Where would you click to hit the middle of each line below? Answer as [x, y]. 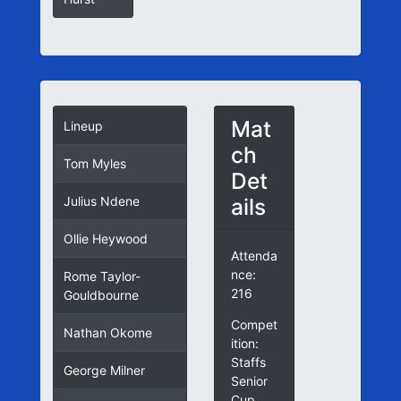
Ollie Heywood [105, 239]
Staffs [248, 362]
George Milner [104, 371]
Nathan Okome [107, 333]
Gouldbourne [101, 295]
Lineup [83, 126]
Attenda [254, 255]
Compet [254, 324]
